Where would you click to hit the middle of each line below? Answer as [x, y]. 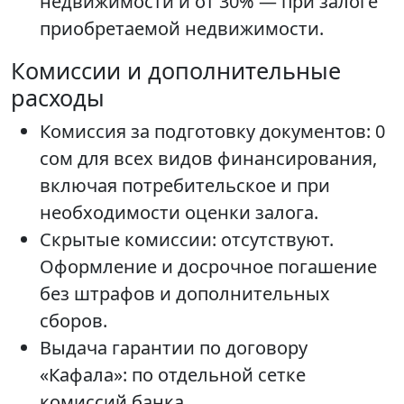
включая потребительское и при [185, 186]
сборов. [73, 321]
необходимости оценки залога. [179, 213]
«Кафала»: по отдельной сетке [173, 375]
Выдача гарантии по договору [174, 348]
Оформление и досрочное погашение [208, 267]
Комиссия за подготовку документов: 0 [212, 132]
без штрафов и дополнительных [185, 294]
